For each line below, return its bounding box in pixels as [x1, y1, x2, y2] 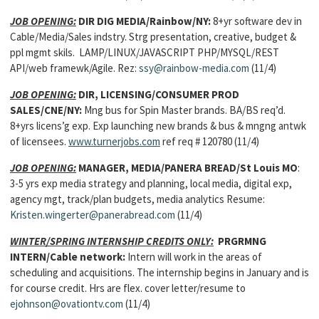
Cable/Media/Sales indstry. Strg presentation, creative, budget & [10, 30, 296, 43]
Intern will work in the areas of [125, 250, 262, 263]
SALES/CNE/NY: [10, 103, 82, 117]
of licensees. [10, 135, 68, 148]
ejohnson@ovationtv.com [10, 297, 123, 310]
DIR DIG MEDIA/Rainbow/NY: [76, 14, 211, 28]
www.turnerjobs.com [68, 135, 160, 148]
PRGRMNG [214, 234, 266, 248]
